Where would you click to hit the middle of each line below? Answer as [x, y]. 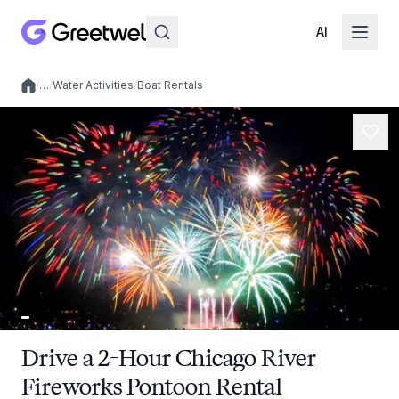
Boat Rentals [170, 85]
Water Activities [93, 85]
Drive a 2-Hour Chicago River [169, 358]
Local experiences [69, 91]
